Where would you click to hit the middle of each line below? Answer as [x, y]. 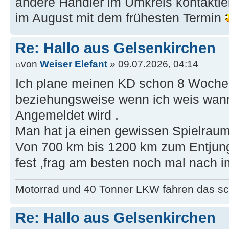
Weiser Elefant [74, 64]
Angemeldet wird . [67, 115]
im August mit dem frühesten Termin [120, 18]
